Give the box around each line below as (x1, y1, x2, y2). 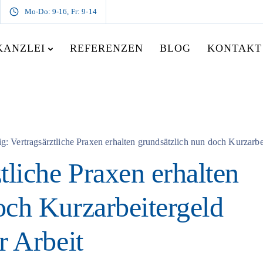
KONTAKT (207, 42, 262, 54)
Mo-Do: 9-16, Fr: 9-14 (25, 7, 97, 16)
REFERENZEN (70, 42, 143, 54)
